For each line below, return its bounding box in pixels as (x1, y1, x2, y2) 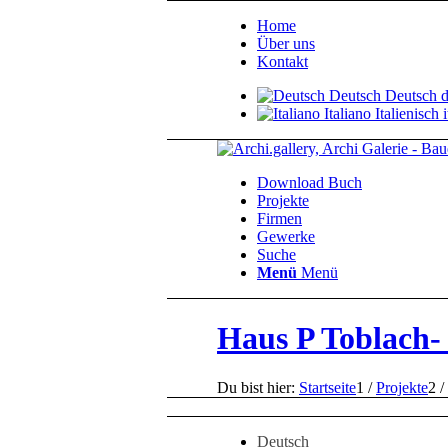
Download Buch (257, 174, 362, 191)
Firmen (257, 210, 302, 227)
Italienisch (375, 105, 439, 122)
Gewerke (257, 228, 315, 245)
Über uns (257, 35, 315, 52)
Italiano (324, 105, 371, 122)
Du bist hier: (217, 378, 295, 396)
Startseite (299, 378, 356, 396)
